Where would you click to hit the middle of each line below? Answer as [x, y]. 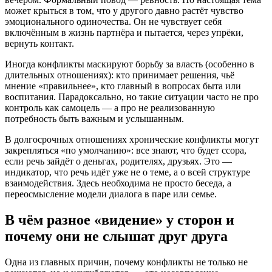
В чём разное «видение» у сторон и [120, 220]
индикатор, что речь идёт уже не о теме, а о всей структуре [127, 172]
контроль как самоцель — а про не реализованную [110, 108]
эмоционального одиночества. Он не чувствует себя [113, 22]
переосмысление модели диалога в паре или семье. [111, 194]
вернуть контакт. [39, 44]
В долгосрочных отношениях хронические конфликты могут [132, 140]
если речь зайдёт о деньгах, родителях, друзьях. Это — [118, 161]
